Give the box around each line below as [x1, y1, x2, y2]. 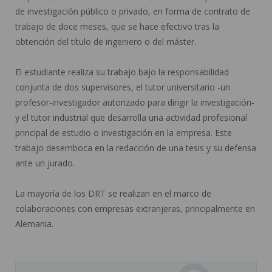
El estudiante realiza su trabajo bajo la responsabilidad [15, 66, 229, 78]
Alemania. [15, 217, 53, 229]
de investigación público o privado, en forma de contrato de [15, 5, 250, 17]
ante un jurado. [15, 157, 75, 169]
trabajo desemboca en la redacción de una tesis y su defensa [15, 141, 256, 154]
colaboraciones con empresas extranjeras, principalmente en [15, 202, 255, 214]
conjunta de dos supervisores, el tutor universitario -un [15, 81, 230, 93]
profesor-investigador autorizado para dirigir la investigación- [15, 96, 254, 108]
